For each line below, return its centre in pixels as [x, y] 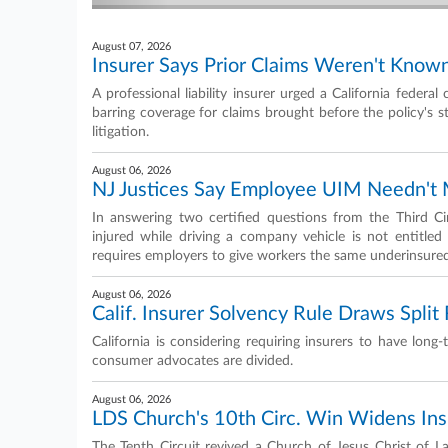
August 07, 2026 [131, 46]
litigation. [120, 132]
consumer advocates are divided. [192, 361]
